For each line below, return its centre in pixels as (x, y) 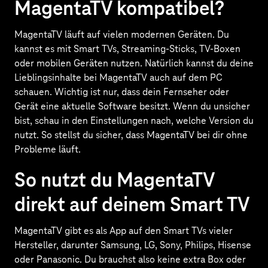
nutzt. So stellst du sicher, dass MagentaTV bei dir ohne (131, 135)
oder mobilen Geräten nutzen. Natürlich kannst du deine (134, 63)
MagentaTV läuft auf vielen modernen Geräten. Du (122, 35)
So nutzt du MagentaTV (115, 180)
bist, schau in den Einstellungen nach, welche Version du (134, 121)
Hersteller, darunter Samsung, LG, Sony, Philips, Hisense (133, 245)
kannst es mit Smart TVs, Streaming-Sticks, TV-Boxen (127, 49)
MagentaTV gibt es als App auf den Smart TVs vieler (124, 231)
